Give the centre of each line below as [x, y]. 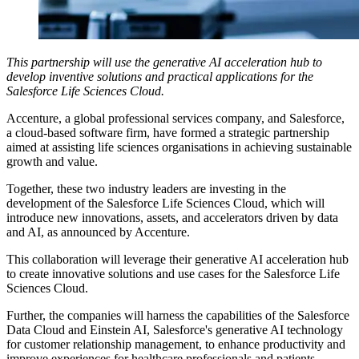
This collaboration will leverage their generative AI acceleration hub [177, 259]
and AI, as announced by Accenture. [98, 232]
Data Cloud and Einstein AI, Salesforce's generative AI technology [175, 329]
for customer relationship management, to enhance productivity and [176, 344]
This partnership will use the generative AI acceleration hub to [164, 62]
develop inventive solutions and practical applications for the [160, 76]
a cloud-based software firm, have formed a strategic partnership [168, 132]
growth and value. [52, 161]
